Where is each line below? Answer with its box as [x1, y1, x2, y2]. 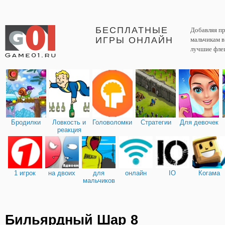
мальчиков [82, 176, 115, 184]
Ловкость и [52, 119, 86, 126]
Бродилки [11, 119, 41, 126]
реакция [57, 126, 81, 134]
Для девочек [179, 119, 218, 126]
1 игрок [14, 169, 36, 177]
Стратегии [140, 119, 171, 126]
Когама [198, 169, 220, 177]
